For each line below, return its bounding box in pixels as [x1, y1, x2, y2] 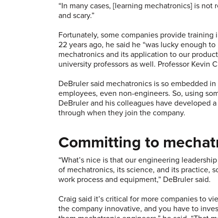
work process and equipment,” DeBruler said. [58, 174, 213, 184]
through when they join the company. [58, 108, 187, 118]
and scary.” [58, 10, 94, 20]
